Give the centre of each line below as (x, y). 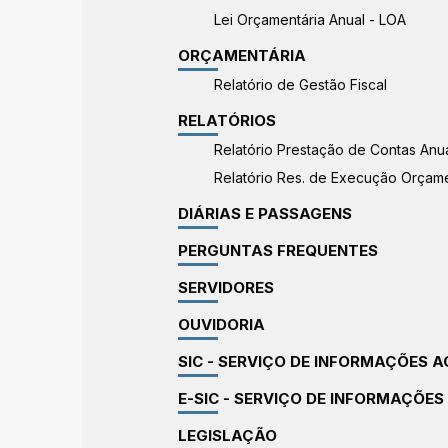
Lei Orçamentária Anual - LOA (309, 19)
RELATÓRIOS (227, 120)
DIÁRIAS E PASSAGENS (265, 213)
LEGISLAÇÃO (228, 435)
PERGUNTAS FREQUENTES (278, 250)
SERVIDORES (226, 287)
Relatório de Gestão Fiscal (300, 84)
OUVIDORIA (222, 324)
